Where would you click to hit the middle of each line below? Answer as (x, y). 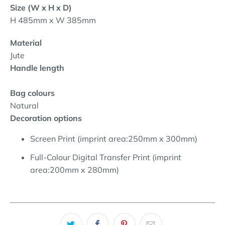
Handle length (39, 68)
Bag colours (34, 93)
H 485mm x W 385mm (53, 20)
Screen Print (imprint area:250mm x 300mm (113, 139)
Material (28, 43)
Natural (24, 105)
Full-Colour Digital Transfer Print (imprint (106, 157)
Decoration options (46, 118)
